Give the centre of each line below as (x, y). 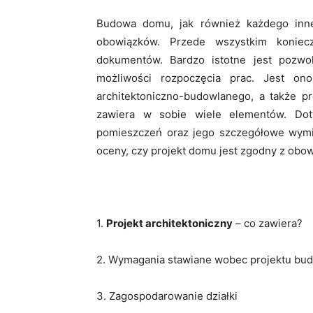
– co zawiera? (268, 224)
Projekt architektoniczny (169, 224)
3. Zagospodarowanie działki (167, 296)
